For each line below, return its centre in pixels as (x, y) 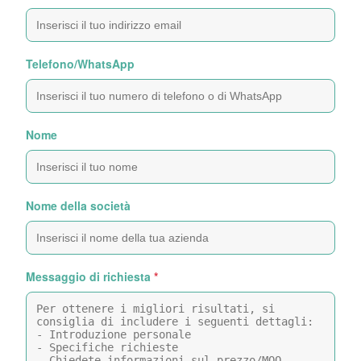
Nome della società (78, 205)
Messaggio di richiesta (88, 276)
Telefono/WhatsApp (80, 64)
